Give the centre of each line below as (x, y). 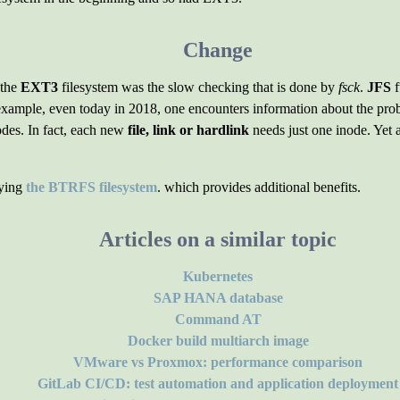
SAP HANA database (218, 298)
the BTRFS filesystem (92, 187)
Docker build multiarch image (218, 341)
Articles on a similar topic (218, 239)
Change (218, 50)
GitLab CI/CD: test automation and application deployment (218, 383)
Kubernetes (218, 276)
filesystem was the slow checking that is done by (198, 87)
